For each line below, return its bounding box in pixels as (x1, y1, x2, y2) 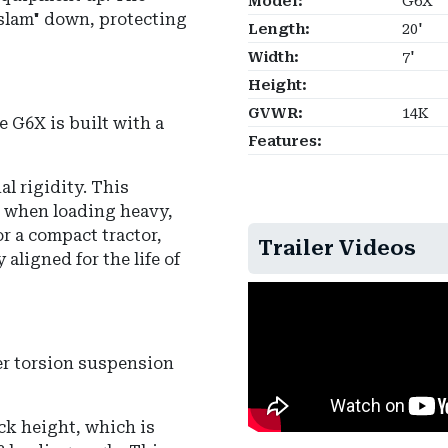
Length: (248, 21, 310, 39)
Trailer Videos (258, 236, 416, 261)
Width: (248, 49, 299, 67)
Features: (248, 133, 322, 151)
